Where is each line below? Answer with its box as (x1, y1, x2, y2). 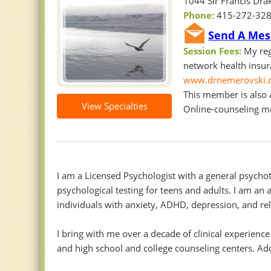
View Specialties (81, 100, 148, 113)
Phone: (183, 9, 217, 22)
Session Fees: (183, 45, 244, 57)
